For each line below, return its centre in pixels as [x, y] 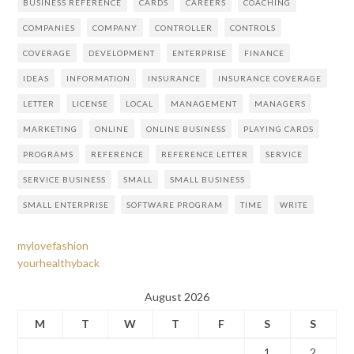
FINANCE [264, 53]
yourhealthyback [58, 262]
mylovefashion [53, 245]
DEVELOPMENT [121, 53]
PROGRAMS [48, 154]
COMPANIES [49, 27]
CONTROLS [252, 27]
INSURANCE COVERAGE [269, 78]
